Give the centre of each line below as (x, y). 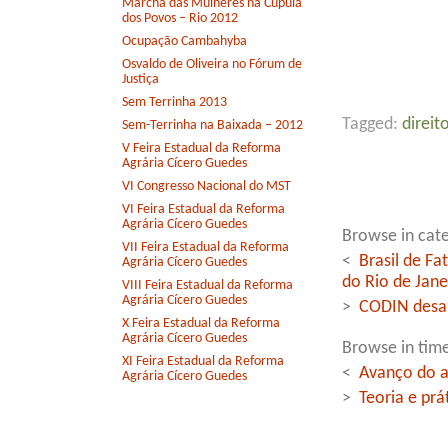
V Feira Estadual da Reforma (201, 149)
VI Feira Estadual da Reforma (203, 210)
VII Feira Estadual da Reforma (205, 248)
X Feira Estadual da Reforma (201, 324)
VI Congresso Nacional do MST (206, 187)
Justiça (140, 80)
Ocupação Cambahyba (184, 42)
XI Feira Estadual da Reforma (203, 362)
